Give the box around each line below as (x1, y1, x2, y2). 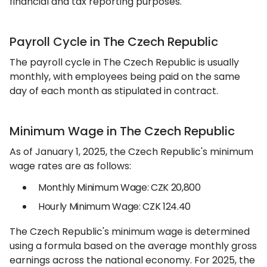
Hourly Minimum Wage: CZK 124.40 (38, 200, 191, 213)
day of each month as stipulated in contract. (10, 84, 218, 98)
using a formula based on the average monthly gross (10, 239, 257, 253)
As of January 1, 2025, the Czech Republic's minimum (10, 145, 253, 159)
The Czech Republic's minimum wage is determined (10, 225, 250, 238)
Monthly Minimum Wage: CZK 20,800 (38, 181, 201, 194)
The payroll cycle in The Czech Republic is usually (10, 55, 239, 69)
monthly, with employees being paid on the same (10, 70, 240, 83)
